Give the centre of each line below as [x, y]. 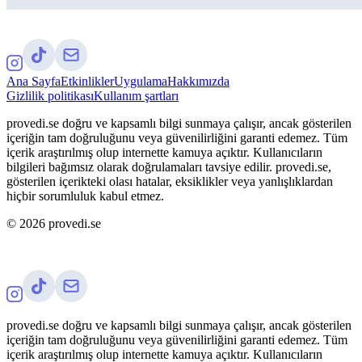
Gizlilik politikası [50, 95]
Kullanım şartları [136, 95]
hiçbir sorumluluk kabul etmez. [85, 196]
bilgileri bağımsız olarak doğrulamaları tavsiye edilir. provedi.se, [169, 166]
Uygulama [141, 81]
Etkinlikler [87, 81]
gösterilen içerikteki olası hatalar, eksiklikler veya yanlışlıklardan [170, 181]
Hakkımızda [198, 81]
